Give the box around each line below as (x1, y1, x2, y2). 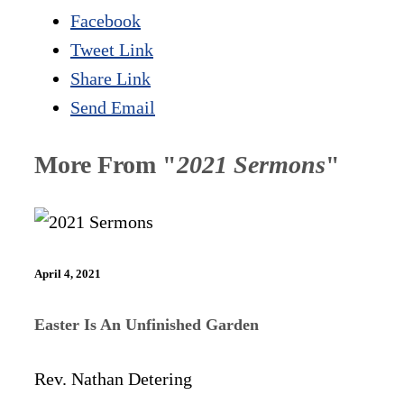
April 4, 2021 (34, 267, 101, 281)
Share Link (70, 69, 151, 89)
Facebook (70, 11, 141, 32)
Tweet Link (70, 40, 153, 60)
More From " (34, 151, 177, 179)
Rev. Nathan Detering (34, 368, 192, 389)
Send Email (70, 97, 155, 118)
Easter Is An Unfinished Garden (34, 315, 259, 334)
